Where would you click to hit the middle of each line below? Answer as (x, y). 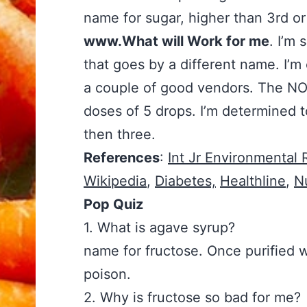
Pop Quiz (113, 205)
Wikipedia (115, 181)
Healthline (253, 181)
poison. (107, 274)
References (122, 158)
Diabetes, (185, 181)
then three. (120, 135)
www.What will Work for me (176, 41)
